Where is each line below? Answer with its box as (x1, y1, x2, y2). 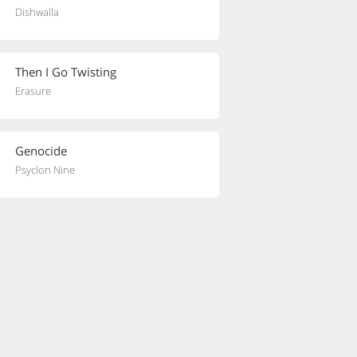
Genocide (15, 143, 67, 159)
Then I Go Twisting (15, 64, 116, 80)
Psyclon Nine (15, 163, 75, 177)
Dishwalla (15, 5, 59, 19)
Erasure (15, 84, 51, 98)
